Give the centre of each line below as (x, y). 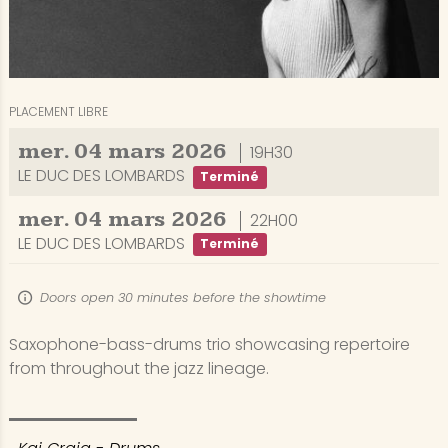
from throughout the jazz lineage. (138, 368)
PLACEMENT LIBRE (58, 112)
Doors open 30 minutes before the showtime (181, 298)
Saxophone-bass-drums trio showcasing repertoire (209, 344)
